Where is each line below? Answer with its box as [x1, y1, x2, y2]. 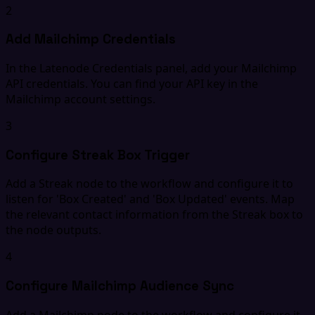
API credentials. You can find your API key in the [6, 76, 258, 91]
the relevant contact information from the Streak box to [6, 207, 303, 223]
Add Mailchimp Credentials [6, 31, 176, 48]
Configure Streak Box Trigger [6, 146, 190, 163]
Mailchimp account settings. [6, 91, 155, 107]
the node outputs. [6, 222, 101, 238]
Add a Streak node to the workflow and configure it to [6, 176, 293, 192]
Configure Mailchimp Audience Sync [6, 278, 234, 295]
